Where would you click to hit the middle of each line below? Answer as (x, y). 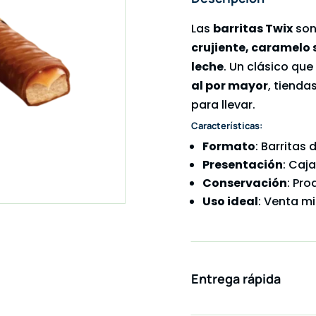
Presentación (243, 165)
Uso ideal (231, 202)
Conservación (245, 183)
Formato (229, 147)
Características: (227, 126)
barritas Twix (253, 29)
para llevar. (224, 105)
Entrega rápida (236, 279)
